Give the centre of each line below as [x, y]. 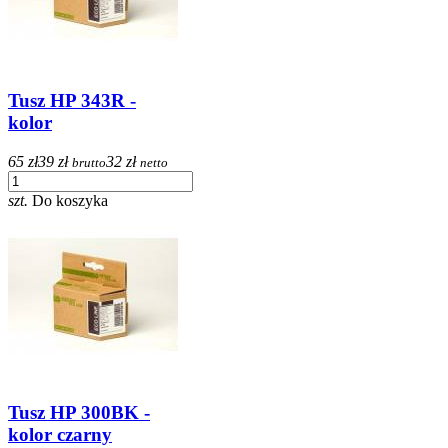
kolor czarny [60, 435]
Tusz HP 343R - [72, 100]
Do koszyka [70, 200]
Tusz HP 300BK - [79, 413]
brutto [89, 162]
